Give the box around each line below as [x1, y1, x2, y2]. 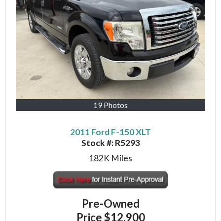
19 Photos [93, 100, 128, 110]
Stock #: [81, 138, 115, 148]
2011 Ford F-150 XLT [70, 127, 151, 138]
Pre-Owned [81, 197, 140, 211]
